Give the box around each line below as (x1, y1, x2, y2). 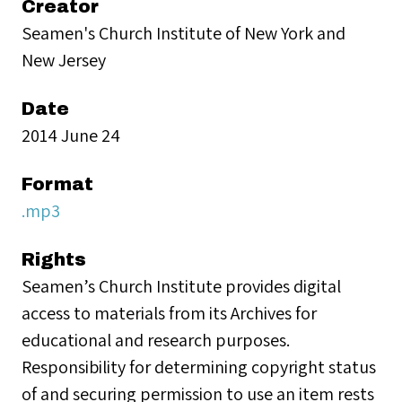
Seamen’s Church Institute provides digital (22, 274, 341, 298)
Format (22, 174, 93, 194)
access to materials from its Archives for (22, 301, 317, 325)
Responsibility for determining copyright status (22, 354, 376, 379)
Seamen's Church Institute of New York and (22, 21, 345, 45)
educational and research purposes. (22, 328, 290, 352)
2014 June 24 (22, 123, 120, 147)
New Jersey (22, 48, 106, 72)
